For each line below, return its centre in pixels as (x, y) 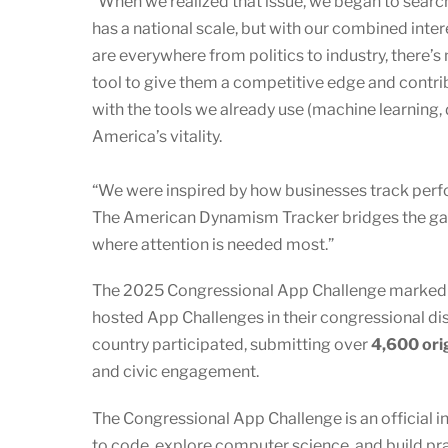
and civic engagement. (175, 372)
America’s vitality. (157, 137)
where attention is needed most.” (213, 245)
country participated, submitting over (231, 345)
